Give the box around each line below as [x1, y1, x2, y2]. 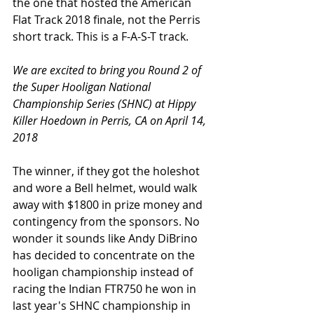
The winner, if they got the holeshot [13, 163, 203, 179]
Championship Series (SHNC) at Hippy [13, 95, 198, 111]
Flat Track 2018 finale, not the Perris [13, 11, 203, 27]
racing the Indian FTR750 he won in [13, 280, 199, 296]
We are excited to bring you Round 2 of [13, 62, 204, 78]
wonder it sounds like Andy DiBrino [13, 230, 200, 246]
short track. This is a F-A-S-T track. [13, 28, 191, 44]
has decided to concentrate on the [13, 247, 198, 263]
